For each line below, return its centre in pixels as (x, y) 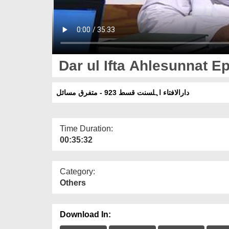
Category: (77, 171)
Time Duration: (86, 128)
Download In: (85, 214)
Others (73, 182)
